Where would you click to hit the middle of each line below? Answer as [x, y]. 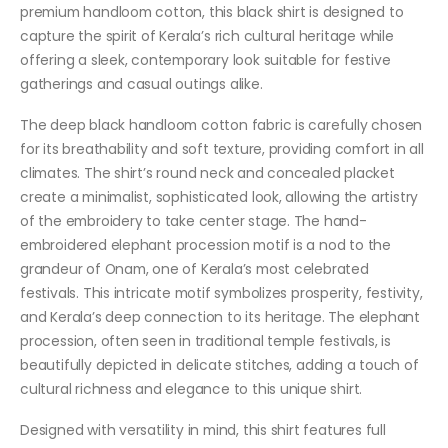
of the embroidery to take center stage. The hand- [193, 220]
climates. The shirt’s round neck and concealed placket [207, 172]
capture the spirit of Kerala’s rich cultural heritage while [207, 35]
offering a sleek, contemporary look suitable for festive [205, 59]
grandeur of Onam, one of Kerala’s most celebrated [194, 268]
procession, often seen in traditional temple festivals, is [205, 340]
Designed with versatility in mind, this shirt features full [203, 430]
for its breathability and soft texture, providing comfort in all [222, 148]
